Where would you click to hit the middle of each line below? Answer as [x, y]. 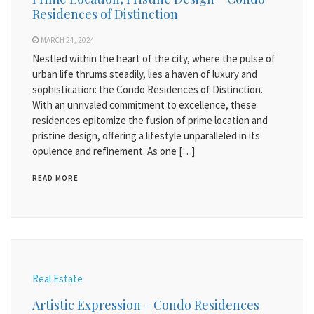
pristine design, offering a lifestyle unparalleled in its [146, 136]
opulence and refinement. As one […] [114, 151]
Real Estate [57, 279]
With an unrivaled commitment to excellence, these [144, 105]
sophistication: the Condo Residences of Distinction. [148, 89]
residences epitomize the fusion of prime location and [150, 120]
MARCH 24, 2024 [68, 40]
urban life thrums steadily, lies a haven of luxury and [145, 74]
